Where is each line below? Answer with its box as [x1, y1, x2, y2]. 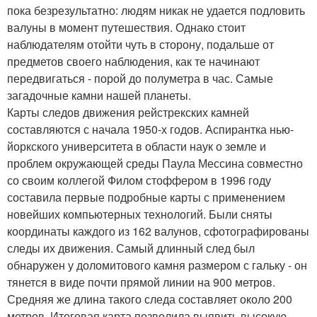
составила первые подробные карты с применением [7, 188, 285, 205]
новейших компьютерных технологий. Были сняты [7, 205, 272, 222]
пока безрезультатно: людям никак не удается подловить [7, 1, 305, 18]
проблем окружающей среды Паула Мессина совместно [7, 154, 303, 171]
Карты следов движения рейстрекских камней [7, 103, 249, 120]
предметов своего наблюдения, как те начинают [7, 52, 260, 69]
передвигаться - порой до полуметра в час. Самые [7, 69, 273, 86]
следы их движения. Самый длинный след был [7, 239, 255, 256]
